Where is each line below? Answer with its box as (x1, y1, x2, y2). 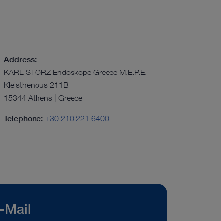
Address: (3, 54, 37, 64)
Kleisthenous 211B (3, 80, 69, 89)
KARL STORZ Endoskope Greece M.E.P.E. (3, 67, 147, 76)
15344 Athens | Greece (3, 93, 82, 102)
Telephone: (3, 113, 43, 123)
